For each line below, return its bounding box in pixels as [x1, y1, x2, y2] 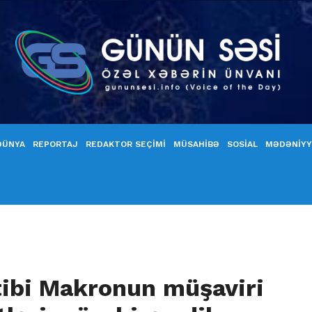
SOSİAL [227, 139, 258, 149]
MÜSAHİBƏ [173, 139, 219, 149]
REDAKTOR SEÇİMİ [86, 139, 166, 149]
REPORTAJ [33, 139, 78, 149]
